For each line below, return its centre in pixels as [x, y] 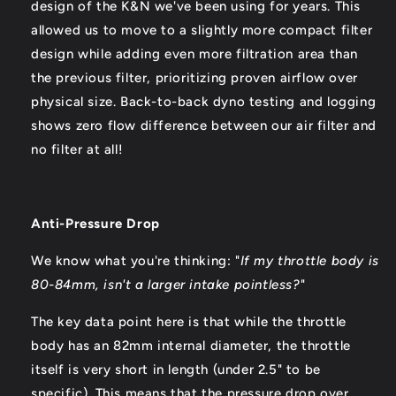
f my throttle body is [312, 261]
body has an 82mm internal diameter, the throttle [191, 346]
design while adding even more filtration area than [195, 54]
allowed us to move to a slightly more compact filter [202, 30]
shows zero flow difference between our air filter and [204, 126]
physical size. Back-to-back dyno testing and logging [204, 102]
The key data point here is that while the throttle [189, 322]
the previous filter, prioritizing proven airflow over [194, 78]
